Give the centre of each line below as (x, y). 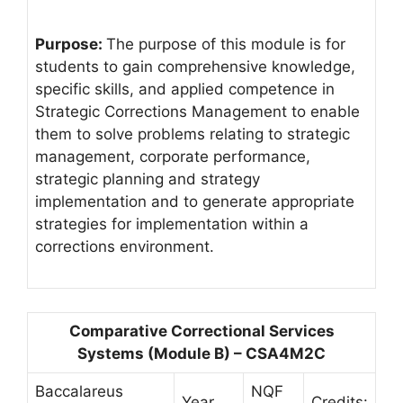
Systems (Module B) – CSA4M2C (201, 353)
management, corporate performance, (173, 156)
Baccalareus (79, 391)
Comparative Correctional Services (201, 331)
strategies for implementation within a (172, 224)
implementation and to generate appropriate (195, 201)
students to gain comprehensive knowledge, (195, 66)
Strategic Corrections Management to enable (197, 111)
